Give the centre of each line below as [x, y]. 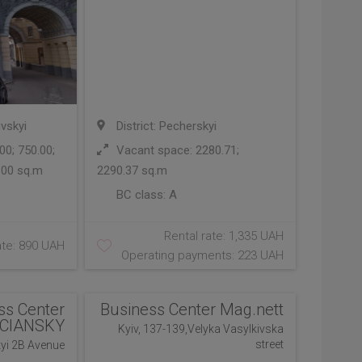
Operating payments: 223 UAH [202, 255]
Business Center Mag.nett [192, 309]
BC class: [141, 195]
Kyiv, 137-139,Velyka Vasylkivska [200, 329]
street [269, 344]
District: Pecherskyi [165, 126]
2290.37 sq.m [133, 170]
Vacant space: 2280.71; [177, 150]
